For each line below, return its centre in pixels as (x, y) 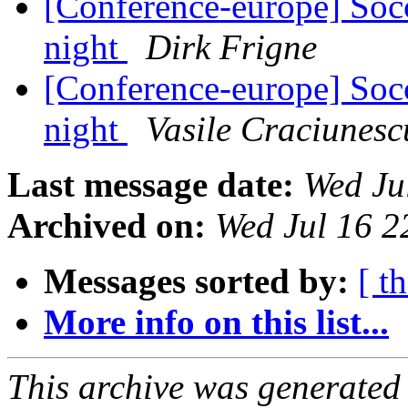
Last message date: (151, 185)
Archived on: (107, 226)
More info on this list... (216, 322)
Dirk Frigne (231, 47)
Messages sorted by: (196, 281)
